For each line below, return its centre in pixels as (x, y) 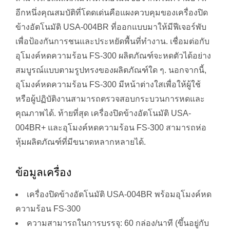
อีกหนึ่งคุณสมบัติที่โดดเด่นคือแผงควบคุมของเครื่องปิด (112, 13)
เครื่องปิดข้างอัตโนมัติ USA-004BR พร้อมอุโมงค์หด (119, 195)
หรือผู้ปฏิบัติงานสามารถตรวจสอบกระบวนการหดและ (110, 99)
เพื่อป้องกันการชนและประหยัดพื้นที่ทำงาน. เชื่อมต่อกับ (112, 42)
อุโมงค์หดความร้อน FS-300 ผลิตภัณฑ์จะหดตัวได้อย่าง (113, 56)
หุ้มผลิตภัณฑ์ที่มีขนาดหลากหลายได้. (81, 142)
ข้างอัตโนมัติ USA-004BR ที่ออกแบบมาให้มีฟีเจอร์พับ (111, 27)
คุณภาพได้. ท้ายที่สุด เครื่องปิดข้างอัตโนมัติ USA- (103, 113)
